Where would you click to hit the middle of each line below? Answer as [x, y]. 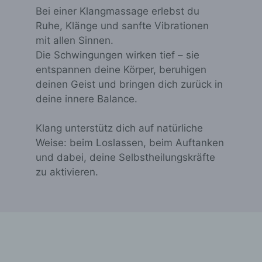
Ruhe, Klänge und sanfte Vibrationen [123, 25]
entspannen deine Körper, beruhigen [121, 69]
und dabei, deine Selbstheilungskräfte [126, 158]
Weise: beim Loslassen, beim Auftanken [130, 143]
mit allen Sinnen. [75, 40]
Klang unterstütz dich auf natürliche [120, 128]
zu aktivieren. [67, 172]
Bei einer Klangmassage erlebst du [118, 11]
